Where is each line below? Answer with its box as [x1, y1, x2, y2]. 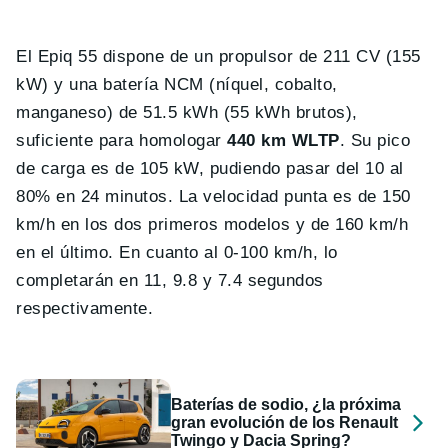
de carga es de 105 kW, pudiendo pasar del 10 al [16, 159, 404, 179]
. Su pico [339, 131, 411, 151]
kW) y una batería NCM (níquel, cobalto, [16, 75, 338, 95]
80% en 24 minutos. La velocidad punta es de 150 [16, 187, 411, 207]
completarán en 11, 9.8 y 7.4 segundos [16, 271, 324, 291]
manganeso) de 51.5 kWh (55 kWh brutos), [16, 103, 358, 123]
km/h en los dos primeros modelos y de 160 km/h [16, 215, 409, 235]
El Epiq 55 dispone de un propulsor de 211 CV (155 [16, 47, 421, 67]
